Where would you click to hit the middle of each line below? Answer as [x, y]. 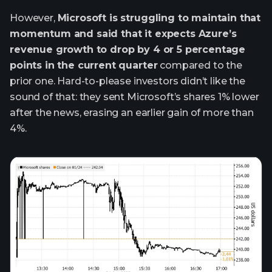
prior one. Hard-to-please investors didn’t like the [127, 81]
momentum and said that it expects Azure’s [123, 34]
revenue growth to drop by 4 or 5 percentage [128, 50]
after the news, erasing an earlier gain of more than [132, 113]
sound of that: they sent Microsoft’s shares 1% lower [134, 97]
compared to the [200, 66]
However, [34, 18]
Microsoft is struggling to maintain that [159, 18]
